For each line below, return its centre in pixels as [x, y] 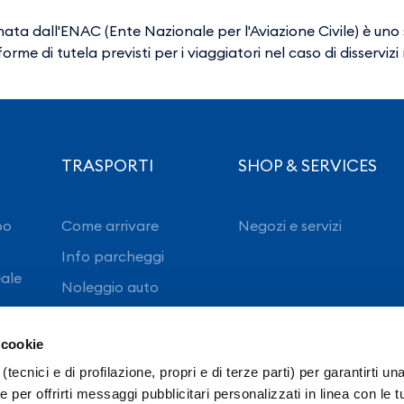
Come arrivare [110, 225]
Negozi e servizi [289, 225]
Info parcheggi [112, 256]
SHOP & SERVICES [307, 165]
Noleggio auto [110, 286]
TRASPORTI [107, 165]
